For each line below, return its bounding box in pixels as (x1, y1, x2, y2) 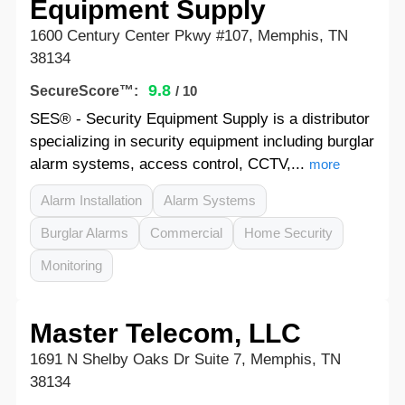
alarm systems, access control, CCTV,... (29, 155, 305, 173)
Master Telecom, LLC (29, 318, 301, 348)
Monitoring (40, 258, 102, 273)
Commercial (149, 225, 222, 240)
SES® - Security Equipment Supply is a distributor (29, 110, 370, 127)
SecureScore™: (29, 83, 138, 99)
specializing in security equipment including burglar (29, 133, 374, 150)
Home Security (243, 225, 333, 240)
